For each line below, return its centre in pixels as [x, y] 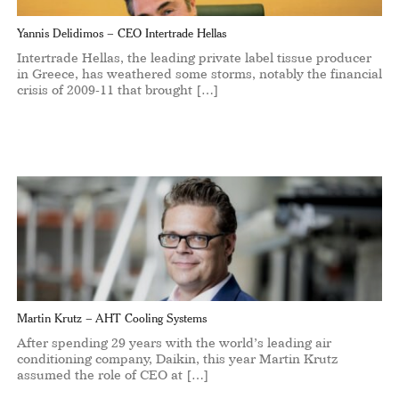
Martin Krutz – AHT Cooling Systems [111, 318]
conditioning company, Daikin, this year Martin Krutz [177, 359]
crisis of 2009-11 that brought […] [118, 90]
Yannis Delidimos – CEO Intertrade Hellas [121, 33]
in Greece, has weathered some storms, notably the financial [199, 74]
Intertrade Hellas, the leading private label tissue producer [194, 58]
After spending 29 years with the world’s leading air [174, 343]
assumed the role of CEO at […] [113, 375]
